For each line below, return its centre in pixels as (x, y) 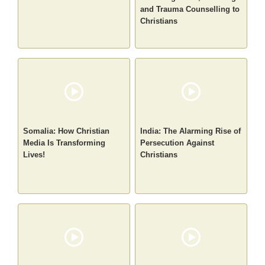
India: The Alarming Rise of (190, 131)
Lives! (34, 155)
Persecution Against (177, 143)
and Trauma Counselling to (190, 9)
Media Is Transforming (64, 143)
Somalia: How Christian (67, 131)
